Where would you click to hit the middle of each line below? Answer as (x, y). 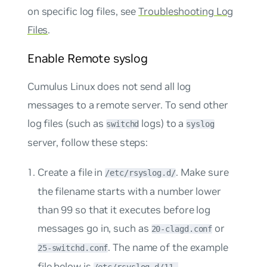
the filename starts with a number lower (129, 192)
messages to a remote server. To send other (128, 105)
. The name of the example (168, 248)
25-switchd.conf (73, 248)
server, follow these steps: (88, 143)
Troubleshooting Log (186, 11)
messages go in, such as (94, 229)
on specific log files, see (83, 11)
